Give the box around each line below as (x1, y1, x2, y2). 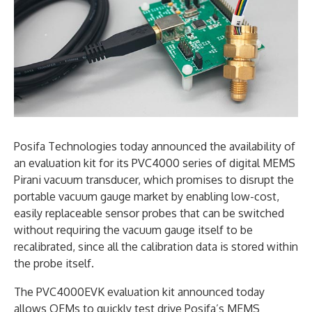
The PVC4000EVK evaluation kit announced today (14, 285, 265, 299)
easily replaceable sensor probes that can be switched (14, 206, 284, 221)
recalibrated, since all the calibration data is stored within (14, 240, 298, 254)
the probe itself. (14, 256, 94, 271)
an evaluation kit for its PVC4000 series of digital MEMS (14, 156, 295, 171)
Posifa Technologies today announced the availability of (14, 139, 295, 154)
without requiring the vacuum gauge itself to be (14, 223, 253, 237)
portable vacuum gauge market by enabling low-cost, (14, 189, 279, 204)
